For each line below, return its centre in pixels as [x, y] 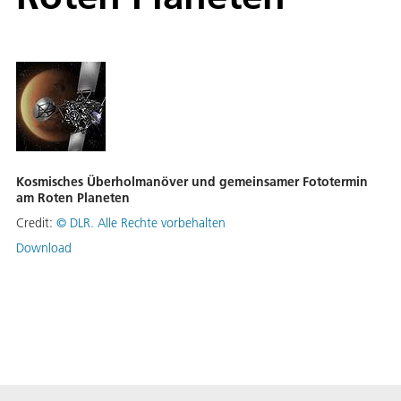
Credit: [36, 223]
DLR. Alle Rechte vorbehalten [148, 223]
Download [44, 248]
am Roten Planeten [73, 198]
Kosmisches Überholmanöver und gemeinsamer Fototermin [192, 182]
